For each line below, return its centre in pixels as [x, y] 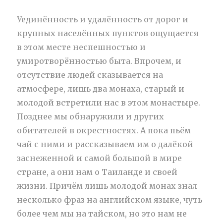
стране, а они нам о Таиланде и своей [97, 172]
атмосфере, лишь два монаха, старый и [101, 88]
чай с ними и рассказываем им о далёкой [105, 144]
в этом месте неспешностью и [82, 47]
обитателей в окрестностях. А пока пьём [104, 130]
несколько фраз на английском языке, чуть [110, 199]
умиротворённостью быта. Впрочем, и [99, 61]
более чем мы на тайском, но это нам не [102, 213]
